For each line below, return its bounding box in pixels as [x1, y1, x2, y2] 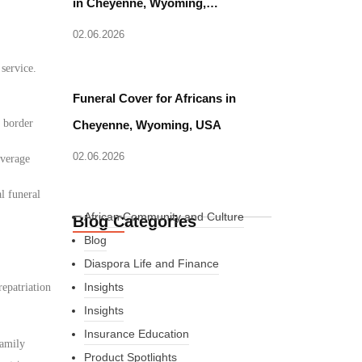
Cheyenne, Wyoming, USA [73, 117, 222, 132]
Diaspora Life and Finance [83, 256, 219, 270]
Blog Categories [73, 212, 197, 230]
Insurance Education [83, 326, 189, 340]
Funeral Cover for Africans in [73, 90, 237, 105]
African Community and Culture [83, 209, 244, 223]
